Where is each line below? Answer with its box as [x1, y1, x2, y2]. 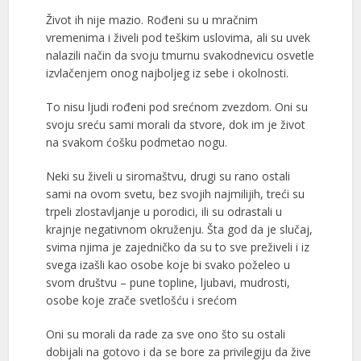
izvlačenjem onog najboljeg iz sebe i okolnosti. [45, 65, 288, 81]
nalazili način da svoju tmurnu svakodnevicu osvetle [45, 48, 314, 64]
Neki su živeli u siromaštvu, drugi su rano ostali [45, 168, 290, 185]
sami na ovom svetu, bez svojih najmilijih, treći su [45, 186, 305, 202]
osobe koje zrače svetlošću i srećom [45, 293, 237, 309]
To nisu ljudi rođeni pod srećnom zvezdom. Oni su [45, 99, 308, 115]
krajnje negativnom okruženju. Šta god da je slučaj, [45, 222, 313, 238]
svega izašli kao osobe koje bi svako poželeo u [45, 257, 290, 273]
